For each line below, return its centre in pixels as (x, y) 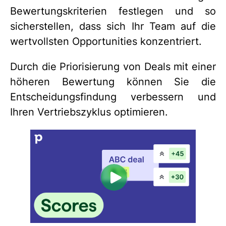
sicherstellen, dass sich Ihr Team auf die (113, 26)
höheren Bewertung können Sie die (113, 82)
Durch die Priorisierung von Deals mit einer (113, 67)
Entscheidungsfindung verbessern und (113, 97)
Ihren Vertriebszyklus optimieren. (89, 112)
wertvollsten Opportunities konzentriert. (106, 41)
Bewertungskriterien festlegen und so (113, 11)
